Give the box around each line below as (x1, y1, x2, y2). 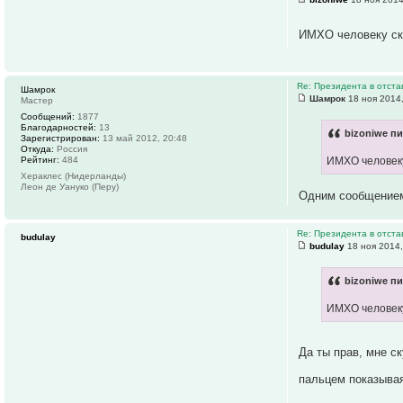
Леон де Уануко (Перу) (21, 182, 119, 193)
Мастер (21, 95, 53, 106)
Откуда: (21, 144, 54, 155)
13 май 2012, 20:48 (100, 133, 187, 144)
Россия (54, 144, 87, 155)
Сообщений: (21, 112, 75, 122)
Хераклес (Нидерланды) (21, 171, 126, 182)
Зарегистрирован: (21, 133, 100, 144)
